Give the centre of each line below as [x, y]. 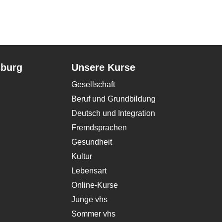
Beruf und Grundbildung [113, 99]
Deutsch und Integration [113, 113]
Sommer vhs [93, 214]
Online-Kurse [95, 185]
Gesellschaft [93, 84]
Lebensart [89, 171]
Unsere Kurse [103, 67]
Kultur [82, 156]
